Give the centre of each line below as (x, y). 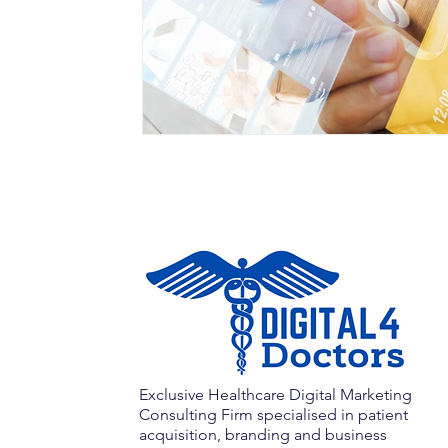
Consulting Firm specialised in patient (273, 414)
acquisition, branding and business (262, 434)
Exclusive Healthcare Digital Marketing (275, 394)
